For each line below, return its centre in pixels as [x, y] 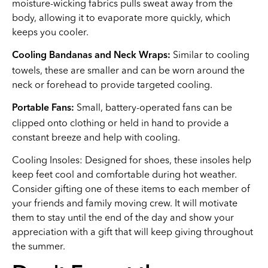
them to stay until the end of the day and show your [123, 217]
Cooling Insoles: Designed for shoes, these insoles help [132, 160]
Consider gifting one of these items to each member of [131, 188]
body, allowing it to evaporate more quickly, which [121, 17]
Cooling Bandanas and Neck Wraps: [91, 56]
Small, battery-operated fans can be [153, 107]
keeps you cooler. [50, 32]
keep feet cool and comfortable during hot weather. [124, 174]
